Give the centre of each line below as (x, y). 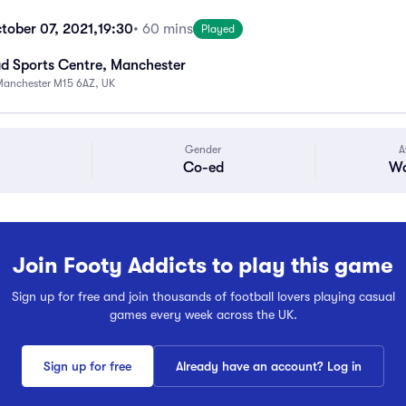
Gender (203, 150)
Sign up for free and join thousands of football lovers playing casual (203, 296)
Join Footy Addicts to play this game (203, 266)
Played (218, 29)
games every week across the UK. (203, 314)
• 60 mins (163, 29)
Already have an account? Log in (269, 366)
